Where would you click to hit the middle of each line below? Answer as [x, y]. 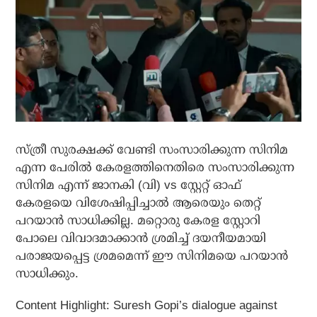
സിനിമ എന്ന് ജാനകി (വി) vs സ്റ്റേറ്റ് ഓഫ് [129, 185]
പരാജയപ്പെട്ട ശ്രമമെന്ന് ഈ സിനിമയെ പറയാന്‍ [152, 255]
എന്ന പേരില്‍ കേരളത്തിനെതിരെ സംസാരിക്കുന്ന [155, 167]
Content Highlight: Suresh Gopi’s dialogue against [147, 305]
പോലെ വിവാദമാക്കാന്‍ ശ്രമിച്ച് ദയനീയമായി [141, 238]
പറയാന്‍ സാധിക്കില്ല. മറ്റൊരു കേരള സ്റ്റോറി [138, 220]
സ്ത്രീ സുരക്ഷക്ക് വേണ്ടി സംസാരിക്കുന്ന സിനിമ [152, 149]
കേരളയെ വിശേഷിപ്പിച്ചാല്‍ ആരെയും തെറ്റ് [139, 202]
